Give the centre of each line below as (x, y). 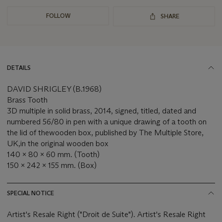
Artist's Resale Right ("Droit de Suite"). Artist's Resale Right (106, 215)
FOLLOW (58, 16)
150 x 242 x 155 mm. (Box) (52, 166)
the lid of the (28, 133)
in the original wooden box (64, 144)
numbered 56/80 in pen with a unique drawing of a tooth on (107, 122)
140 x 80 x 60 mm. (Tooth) (53, 155)
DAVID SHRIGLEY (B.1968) (54, 89)
